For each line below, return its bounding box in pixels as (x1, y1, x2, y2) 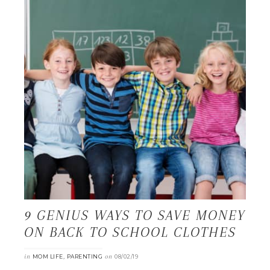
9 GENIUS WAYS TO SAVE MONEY (24, 207, 245, 223)
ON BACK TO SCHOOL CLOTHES (24, 224, 236, 240)
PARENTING (66, 253, 102, 260)
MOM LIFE (32, 253, 63, 260)
